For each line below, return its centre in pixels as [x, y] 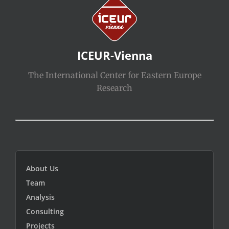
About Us [42, 168]
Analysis [40, 197]
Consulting [45, 211]
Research [114, 88]
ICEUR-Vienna [114, 55]
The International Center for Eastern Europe [114, 75]
